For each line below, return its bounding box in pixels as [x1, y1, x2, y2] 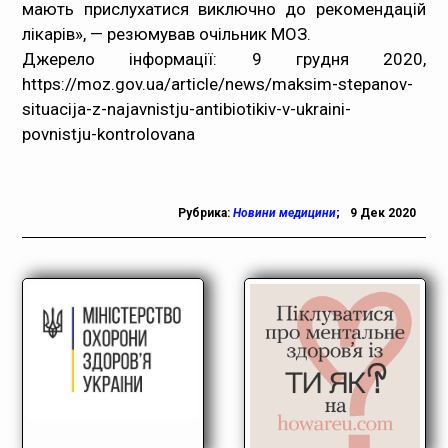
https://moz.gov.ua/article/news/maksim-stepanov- [22, 74, 414, 94]
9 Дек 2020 [349, 206, 416, 220]
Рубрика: [177, 206, 233, 220]
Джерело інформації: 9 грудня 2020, [22, 49, 426, 69]
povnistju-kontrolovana [22, 124, 196, 144]
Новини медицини [232, 206, 336, 220]
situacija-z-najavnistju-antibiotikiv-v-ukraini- [22, 99, 352, 119]
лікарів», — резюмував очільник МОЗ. [22, 24, 312, 44]
